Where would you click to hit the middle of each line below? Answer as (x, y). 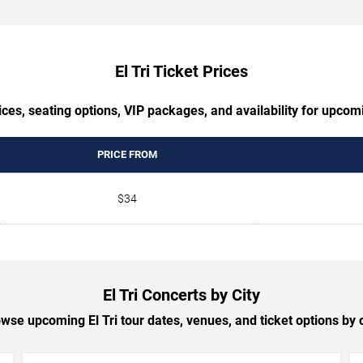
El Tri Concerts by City (181, 295)
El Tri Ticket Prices (181, 71)
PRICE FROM (127, 154)
